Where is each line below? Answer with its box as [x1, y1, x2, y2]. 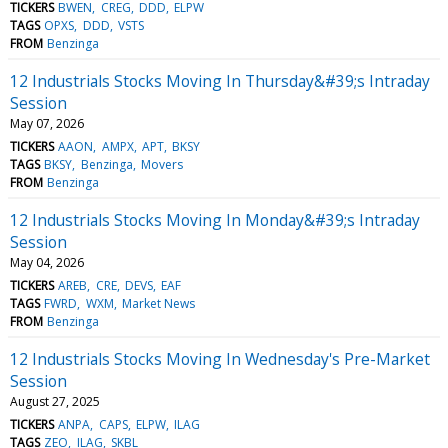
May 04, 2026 [10, 253, 84, 271]
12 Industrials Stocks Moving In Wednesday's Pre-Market [10, 347, 430, 370]
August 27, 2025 [10, 392, 100, 410]
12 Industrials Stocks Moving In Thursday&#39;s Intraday [10, 69, 430, 92]
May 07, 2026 [10, 114, 84, 132]
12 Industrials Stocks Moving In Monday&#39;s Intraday [10, 208, 420, 231]
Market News [121, 294, 195, 312]
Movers [140, 155, 183, 173]
